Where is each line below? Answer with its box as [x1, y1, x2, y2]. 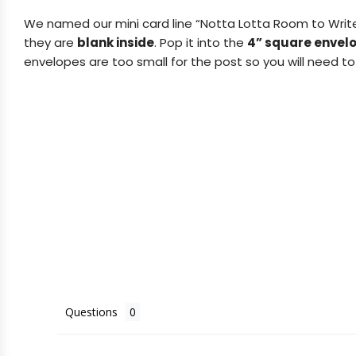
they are [24, 33, 77, 51]
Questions [65, 304, 118, 319]
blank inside [77, 33, 154, 51]
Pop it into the [160, 33, 247, 51]
